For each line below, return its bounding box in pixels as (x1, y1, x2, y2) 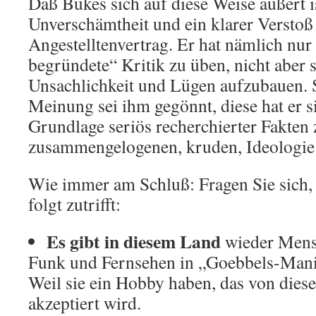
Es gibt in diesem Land (47, 228, 221, 255)
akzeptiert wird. (28, 291, 141, 315)
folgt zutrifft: (28, 192, 121, 216)
